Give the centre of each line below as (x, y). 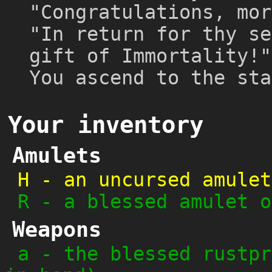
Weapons (57, 230)
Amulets (57, 156)
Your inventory (105, 125)
